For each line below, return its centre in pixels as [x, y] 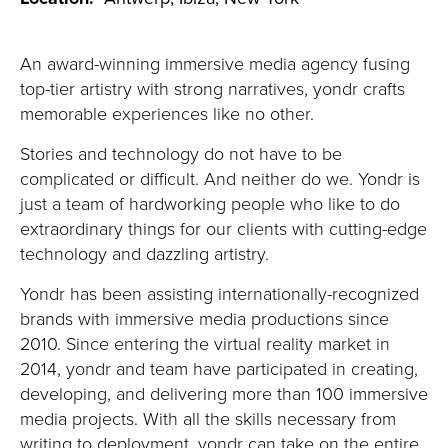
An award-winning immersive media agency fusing [215, 63]
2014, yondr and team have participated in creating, [219, 368]
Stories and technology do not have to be [181, 153]
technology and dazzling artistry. [144, 253]
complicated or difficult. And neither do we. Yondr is [220, 178]
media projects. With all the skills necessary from [208, 418]
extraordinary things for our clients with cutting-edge [223, 228]
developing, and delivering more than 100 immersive [224, 393]
